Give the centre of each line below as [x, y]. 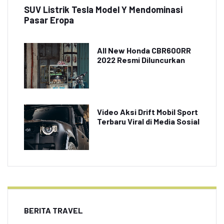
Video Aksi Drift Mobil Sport [147, 112]
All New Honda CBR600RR [144, 50]
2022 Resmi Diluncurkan [141, 60]
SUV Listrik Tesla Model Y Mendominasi [103, 10]
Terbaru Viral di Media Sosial [148, 121]
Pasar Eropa [49, 20]
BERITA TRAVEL [53, 210]
